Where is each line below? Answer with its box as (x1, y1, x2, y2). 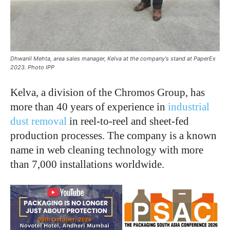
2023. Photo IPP (10, 64, 54, 71)
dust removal (10, 115, 67, 128)
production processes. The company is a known (10, 129, 217, 142)
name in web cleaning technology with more (10, 144, 203, 157)
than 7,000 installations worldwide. (10, 158, 164, 171)
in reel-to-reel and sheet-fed (67, 115, 189, 128)
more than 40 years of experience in (10, 101, 168, 113)
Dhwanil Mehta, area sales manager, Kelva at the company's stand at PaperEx (10, 55, 216, 63)
